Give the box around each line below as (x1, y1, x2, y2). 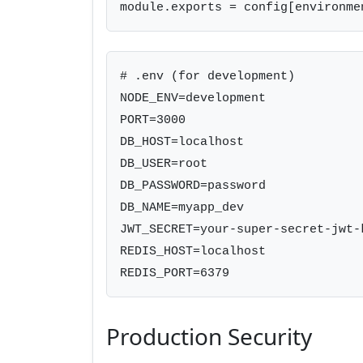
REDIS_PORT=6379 (120, 266, 229, 280)
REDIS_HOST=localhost (120, 244, 266, 258)
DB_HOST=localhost (120, 135, 244, 149)
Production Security (106, 321, 312, 352)
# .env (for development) (120, 69, 295, 83)
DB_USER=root (120, 156, 207, 171)
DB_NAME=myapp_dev (120, 200, 244, 215)
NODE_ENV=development (120, 91, 266, 105)
